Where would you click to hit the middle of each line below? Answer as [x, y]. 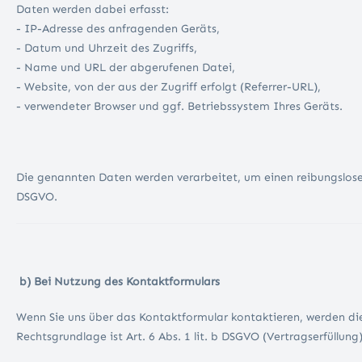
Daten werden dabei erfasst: [94, 10]
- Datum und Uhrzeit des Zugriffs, [108, 48]
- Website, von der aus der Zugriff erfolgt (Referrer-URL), [170, 87]
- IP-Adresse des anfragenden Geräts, [120, 29]
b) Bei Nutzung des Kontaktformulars [120, 282]
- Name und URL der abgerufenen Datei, [127, 68]
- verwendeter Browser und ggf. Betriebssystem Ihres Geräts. [179, 107]
